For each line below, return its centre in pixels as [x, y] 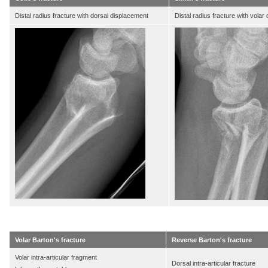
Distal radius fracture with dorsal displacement [82, 16]
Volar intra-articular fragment [56, 258]
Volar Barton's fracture [50, 240]
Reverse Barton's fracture [212, 240]
